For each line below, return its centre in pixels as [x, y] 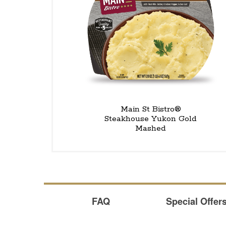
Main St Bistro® [151, 109]
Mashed [151, 129]
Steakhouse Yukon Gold [151, 119]
